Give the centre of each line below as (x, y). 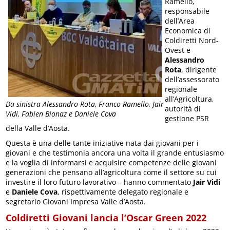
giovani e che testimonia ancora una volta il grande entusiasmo (115, 152)
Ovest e (178, 50)
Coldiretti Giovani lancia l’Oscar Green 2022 (106, 217)
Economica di (188, 30)
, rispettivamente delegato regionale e (123, 191)
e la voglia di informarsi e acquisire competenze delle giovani (111, 162)
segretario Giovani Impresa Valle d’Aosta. (76, 201)
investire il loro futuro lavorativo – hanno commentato (100, 182)
